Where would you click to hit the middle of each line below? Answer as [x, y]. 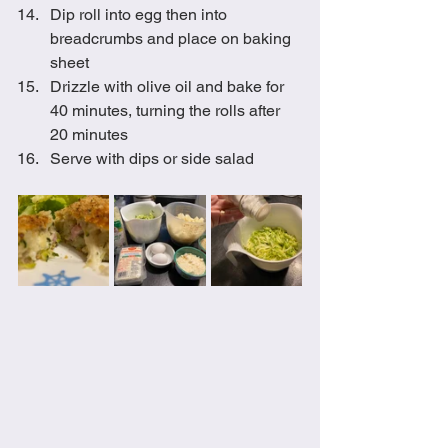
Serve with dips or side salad [152, 158]
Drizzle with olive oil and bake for [169, 86]
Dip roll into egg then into [140, 14]
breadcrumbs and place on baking [172, 38]
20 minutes [89, 134]
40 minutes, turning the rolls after [167, 110]
